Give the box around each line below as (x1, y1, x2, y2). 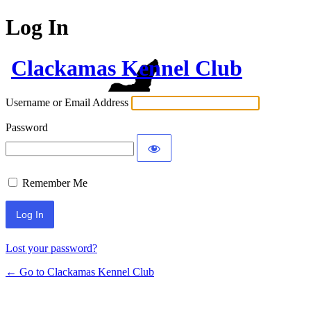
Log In (6, 15, 69, 40)
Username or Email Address (6, 96, 128, 109)
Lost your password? (6, 242, 97, 255)
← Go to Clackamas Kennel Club (6, 266, 154, 278)
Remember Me (22, 177, 87, 190)
